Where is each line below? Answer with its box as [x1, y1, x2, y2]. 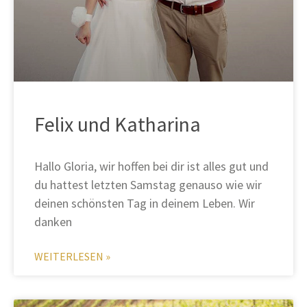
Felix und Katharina [34, 111, 201, 138]
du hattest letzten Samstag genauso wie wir [34, 177, 262, 193]
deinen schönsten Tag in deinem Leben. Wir [34, 195, 255, 212]
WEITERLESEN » [34, 249, 110, 264]
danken [34, 214, 72, 230]
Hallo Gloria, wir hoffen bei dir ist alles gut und [34, 158, 269, 175]
